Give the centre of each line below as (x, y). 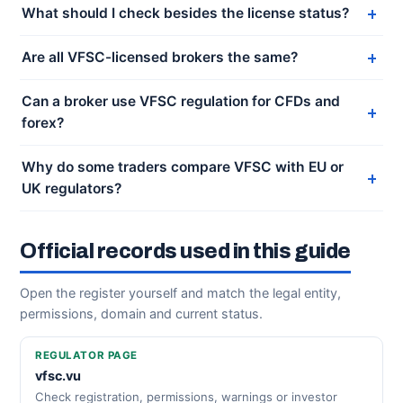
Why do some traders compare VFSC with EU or (183, 167)
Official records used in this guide (185, 251)
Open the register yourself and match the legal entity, (180, 293)
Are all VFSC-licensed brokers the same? (160, 57)
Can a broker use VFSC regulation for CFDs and (181, 101)
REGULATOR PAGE (87, 355)
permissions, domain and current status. (141, 313)
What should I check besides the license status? (185, 13)
